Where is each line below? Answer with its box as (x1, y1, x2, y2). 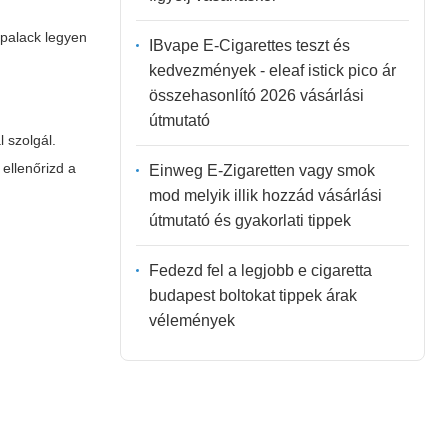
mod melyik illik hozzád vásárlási (148, 186, 382, 204)
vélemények (148, 311, 235, 329)
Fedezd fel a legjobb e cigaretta (148, 261, 372, 279)
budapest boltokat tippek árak (148, 286, 357, 304)
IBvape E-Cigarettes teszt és (148, 36, 350, 54)
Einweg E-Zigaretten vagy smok (148, 161, 375, 179)
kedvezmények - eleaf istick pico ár (148, 61, 396, 79)
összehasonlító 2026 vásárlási (148, 86, 364, 104)
